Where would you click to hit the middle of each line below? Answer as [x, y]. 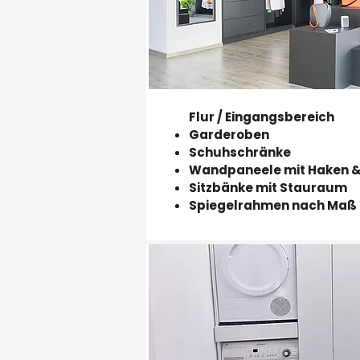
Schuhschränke [240, 152]
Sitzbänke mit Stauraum [268, 188]
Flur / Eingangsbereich [262, 117]
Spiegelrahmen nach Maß [273, 205]
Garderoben [229, 135]
